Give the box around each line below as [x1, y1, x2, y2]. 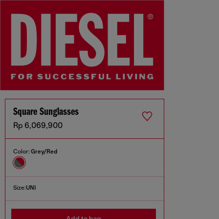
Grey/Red [31, 148, 57, 155]
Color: [13, 148, 31, 155]
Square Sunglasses [13, 107, 79, 118]
